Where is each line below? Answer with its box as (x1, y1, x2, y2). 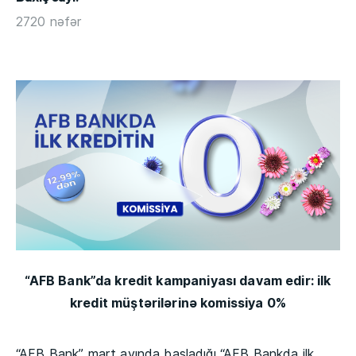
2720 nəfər (16, 14, 82, 29)
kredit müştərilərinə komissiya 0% (70, 294, 286, 311)
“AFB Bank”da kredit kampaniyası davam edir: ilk (25, 272, 331, 288)
